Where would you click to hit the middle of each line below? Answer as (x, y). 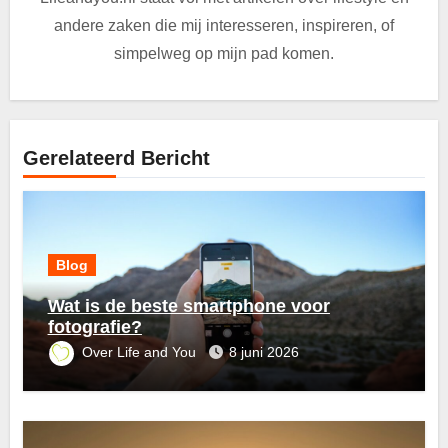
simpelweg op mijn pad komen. (224, 53)
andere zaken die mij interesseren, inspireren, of (224, 25)
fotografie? (94, 327)
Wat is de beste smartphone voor (188, 306)
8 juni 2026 (263, 352)
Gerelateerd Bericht (116, 158)
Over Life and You (140, 352)
